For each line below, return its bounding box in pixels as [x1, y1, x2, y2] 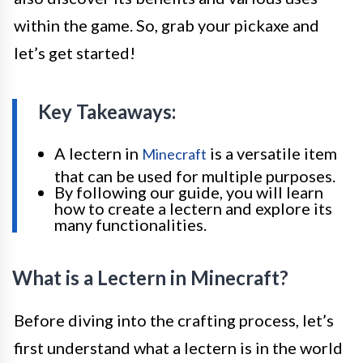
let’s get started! [14, 43, 135, 62]
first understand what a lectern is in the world [14, 338, 343, 357]
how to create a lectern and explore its [54, 199, 332, 218]
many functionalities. [54, 215, 207, 234]
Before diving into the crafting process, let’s [14, 310, 334, 330]
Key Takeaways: [38, 100, 176, 123]
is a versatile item [207, 143, 337, 163]
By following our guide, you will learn [54, 182, 323, 202]
